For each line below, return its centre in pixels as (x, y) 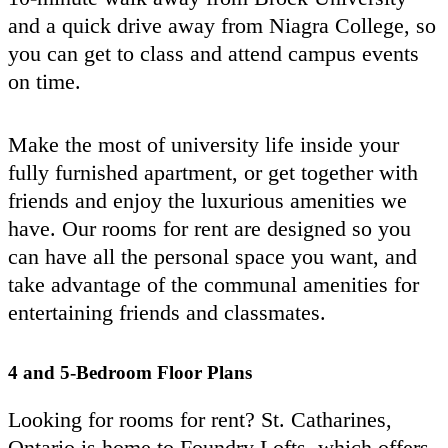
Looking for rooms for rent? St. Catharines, (200, 419)
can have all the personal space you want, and (212, 256)
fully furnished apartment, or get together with (213, 172)
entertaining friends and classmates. (167, 312)
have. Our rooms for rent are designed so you (209, 228)
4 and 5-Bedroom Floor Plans (130, 372)
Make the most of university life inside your (203, 144)
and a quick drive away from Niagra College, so (222, 25)
